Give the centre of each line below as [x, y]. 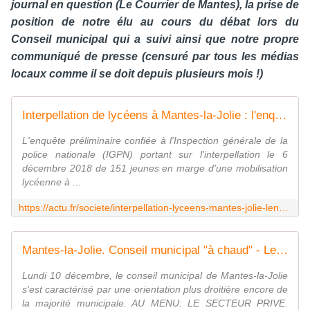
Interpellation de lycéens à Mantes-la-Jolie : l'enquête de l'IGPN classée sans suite [281, 116]
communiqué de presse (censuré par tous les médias [155, 57]
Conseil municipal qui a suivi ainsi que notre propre [155, 39]
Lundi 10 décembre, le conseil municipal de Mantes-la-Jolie [155, 276]
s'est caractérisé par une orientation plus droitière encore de [155, 290]
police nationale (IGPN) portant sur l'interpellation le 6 [155, 155]
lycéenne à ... [52, 182]
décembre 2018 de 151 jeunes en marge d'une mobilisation [155, 168]
